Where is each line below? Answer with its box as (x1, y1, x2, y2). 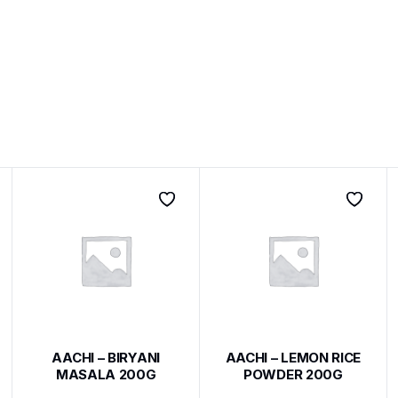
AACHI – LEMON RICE (225, 348, 362, 366)
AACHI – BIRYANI (52, 348, 160, 366)
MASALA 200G (55, 365, 156, 383)
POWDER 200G (243, 365, 343, 383)
